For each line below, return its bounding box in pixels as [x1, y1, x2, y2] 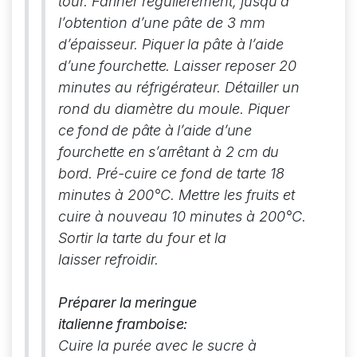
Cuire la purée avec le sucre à [58, 336, 257, 354]
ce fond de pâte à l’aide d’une [58, 121, 253, 139]
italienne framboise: [58, 315, 187, 332]
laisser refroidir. [58, 250, 159, 268]
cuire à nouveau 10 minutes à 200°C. [58, 207, 306, 225]
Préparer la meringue [58, 293, 197, 311]
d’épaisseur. [58, 35, 142, 53]
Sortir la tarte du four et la [58, 229, 226, 246]
